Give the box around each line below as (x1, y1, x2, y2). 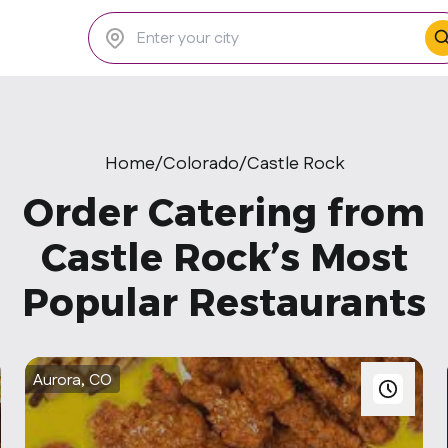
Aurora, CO (33, 369, 113, 392)
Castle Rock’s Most (40, 234, 408, 281)
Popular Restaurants (22, 279, 426, 326)
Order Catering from (23, 189, 425, 236)
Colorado (162, 151, 239, 177)
